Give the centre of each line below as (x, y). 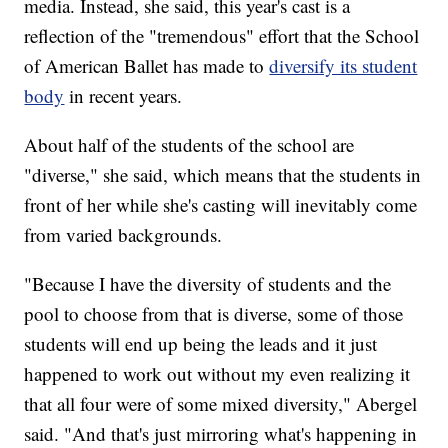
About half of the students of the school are (189, 145)
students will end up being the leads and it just (201, 344)
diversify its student (343, 66)
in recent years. (126, 96)
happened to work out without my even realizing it (217, 374)
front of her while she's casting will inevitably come (221, 205)
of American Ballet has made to (147, 66)
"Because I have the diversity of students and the (208, 284)
